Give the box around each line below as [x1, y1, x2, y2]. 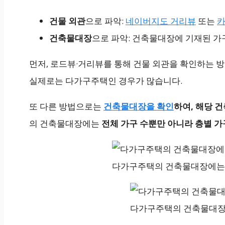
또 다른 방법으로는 [29, 100, 103, 113]
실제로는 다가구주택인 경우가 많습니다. [29, 75, 182, 87]
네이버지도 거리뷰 [126, 15, 196, 27]
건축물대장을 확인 [103, 100, 174, 113]
